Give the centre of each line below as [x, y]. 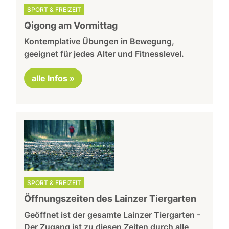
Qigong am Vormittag [71, 25]
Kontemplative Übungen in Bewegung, [99, 41]
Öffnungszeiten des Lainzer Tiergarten [110, 198]
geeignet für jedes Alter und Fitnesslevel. [104, 53]
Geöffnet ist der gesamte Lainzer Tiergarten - [112, 214]
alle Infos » [53, 78]
